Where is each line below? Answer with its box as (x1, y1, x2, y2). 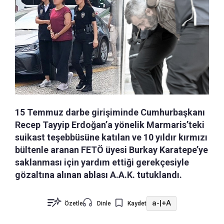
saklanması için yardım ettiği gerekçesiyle (15, 156, 189, 167)
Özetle (64, 199, 83, 207)
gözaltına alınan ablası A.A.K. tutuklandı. (15, 169, 182, 180)
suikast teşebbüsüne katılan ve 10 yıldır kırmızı (15, 131, 207, 142)
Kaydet (127, 199, 146, 207)
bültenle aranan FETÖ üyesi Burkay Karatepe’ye (15, 144, 208, 155)
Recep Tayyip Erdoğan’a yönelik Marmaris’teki (15, 119, 204, 130)
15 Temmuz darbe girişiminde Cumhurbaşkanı (15, 106, 205, 117)
